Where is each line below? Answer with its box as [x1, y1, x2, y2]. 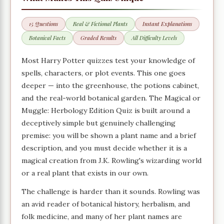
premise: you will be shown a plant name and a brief [21, 130, 196, 140]
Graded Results [80, 34, 117, 42]
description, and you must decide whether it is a [21, 143, 187, 152]
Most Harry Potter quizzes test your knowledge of [21, 55, 195, 65]
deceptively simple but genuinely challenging [21, 118, 176, 127]
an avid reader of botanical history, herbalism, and [21, 199, 191, 209]
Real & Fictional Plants [73, 20, 128, 28]
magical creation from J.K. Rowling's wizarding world [21, 155, 202, 165]
